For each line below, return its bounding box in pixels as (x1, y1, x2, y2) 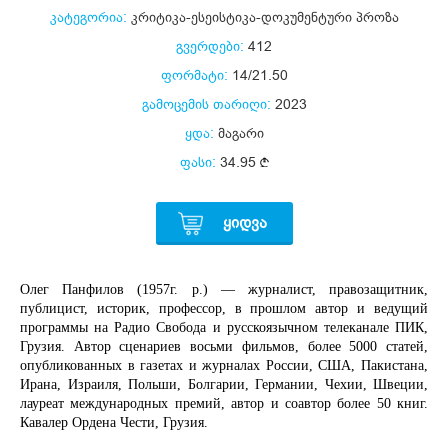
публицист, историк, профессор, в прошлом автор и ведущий (20, 301, 428, 317)
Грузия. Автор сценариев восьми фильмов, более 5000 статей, (20, 339, 428, 355)
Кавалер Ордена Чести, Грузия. (20, 415, 208, 431)
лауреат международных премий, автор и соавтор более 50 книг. (20, 396, 428, 412)
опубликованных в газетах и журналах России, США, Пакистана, (20, 358, 428, 374)
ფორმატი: (160, 67, 228, 84)
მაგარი (213, 125, 264, 142)
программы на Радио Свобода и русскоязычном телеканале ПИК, (20, 320, 428, 336)
